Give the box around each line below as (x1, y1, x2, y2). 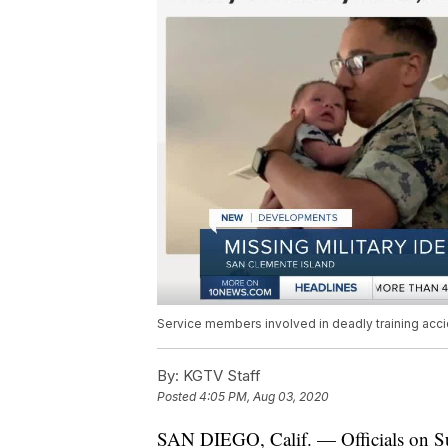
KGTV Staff (179, 366, 261, 386)
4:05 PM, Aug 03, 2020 (199, 389, 329, 405)
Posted (157, 389, 199, 405)
